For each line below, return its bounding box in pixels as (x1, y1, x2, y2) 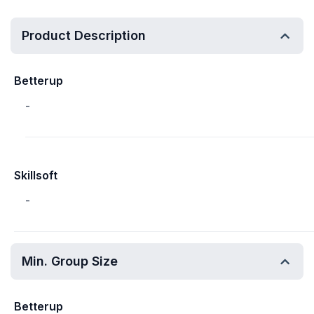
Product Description (22, 28, 146, 43)
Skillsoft (14, 168, 57, 182)
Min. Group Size (22, 254, 118, 268)
